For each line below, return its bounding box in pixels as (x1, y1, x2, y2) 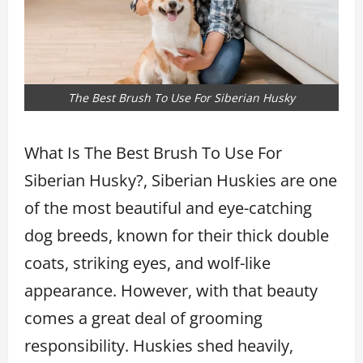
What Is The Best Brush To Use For (24, 141, 282, 164)
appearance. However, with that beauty (24, 279, 318, 301)
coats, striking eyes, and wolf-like (24, 251, 271, 274)
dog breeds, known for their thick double (24, 224, 329, 246)
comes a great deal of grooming (24, 306, 263, 329)
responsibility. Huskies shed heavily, (24, 334, 293, 357)
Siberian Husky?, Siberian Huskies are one (24, 169, 337, 191)
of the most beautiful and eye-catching (24, 196, 312, 219)
